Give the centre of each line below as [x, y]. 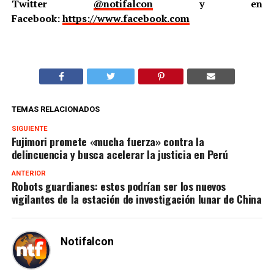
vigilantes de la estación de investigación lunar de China [136, 198]
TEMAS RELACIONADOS [55, 109]
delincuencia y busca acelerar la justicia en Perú [120, 154]
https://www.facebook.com [126, 18]
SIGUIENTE [29, 128]
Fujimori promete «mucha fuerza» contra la [108, 141]
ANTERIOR [28, 173]
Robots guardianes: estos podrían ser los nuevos [119, 186]
